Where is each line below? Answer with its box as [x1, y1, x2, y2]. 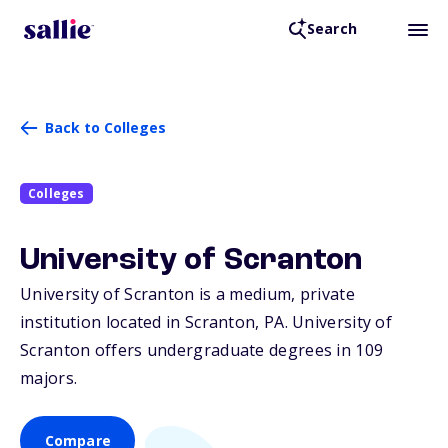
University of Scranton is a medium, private [20, 283, 355, 306]
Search [306, 19, 357, 39]
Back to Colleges [45, 118, 166, 137]
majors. [20, 367, 78, 390]
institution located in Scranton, [20, 311, 264, 334]
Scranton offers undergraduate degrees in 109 [20, 339, 384, 362]
